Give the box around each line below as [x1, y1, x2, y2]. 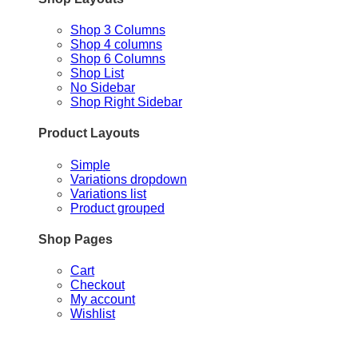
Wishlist [70, 307, 115, 321]
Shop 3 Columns [70, 23, 165, 38]
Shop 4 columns [70, 38, 162, 52]
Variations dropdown [70, 172, 187, 186]
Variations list [70, 186, 146, 201]
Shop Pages [38, 232, 113, 246]
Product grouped [70, 201, 165, 215]
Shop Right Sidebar [70, 95, 182, 109]
